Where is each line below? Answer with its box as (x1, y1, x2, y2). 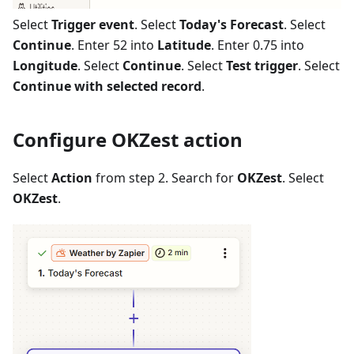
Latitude (157, 36, 211, 54)
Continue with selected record (13, 77, 201, 95)
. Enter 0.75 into (211, 36, 304, 54)
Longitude (13, 57, 77, 74)
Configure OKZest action (13, 126, 243, 153)
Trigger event (51, 16, 134, 33)
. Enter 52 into (71, 36, 157, 54)
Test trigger (226, 57, 298, 74)
